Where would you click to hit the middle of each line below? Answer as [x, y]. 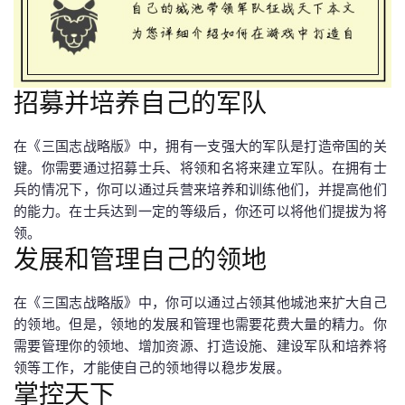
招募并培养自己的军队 [140, 102]
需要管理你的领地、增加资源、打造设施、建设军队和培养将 [201, 345]
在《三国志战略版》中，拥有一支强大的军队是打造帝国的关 [201, 146]
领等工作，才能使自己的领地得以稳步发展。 [152, 367]
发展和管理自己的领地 [140, 258]
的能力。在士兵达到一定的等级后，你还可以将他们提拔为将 [201, 211]
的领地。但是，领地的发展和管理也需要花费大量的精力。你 [201, 324]
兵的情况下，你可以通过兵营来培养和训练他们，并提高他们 [201, 189]
